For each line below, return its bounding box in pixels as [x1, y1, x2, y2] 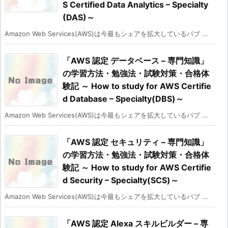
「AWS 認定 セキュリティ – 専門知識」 [63, 137, 208, 148]
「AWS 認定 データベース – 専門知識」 [63, 55, 208, 66]
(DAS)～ [63, 12, 95, 23]
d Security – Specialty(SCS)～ [63, 175, 179, 186]
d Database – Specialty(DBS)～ [63, 94, 184, 104]
